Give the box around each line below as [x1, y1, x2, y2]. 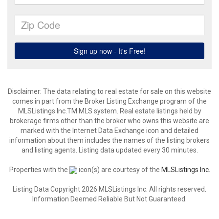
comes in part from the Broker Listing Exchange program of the [12, 97, 207, 105]
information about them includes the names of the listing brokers [9, 136, 210, 144]
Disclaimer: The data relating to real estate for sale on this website [8, 88, 211, 95]
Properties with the [9, 166, 69, 174]
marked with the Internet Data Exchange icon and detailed [21, 127, 198, 134]
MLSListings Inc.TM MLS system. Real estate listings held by [18, 107, 201, 115]
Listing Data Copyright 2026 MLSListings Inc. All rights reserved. [13, 185, 206, 193]
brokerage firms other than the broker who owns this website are [10, 117, 209, 125]
